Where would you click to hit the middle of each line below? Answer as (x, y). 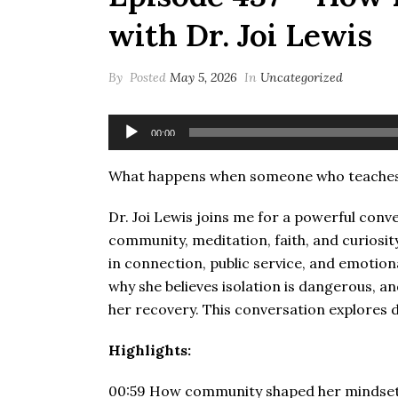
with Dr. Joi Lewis (240, 35)
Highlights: (150, 350)
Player (126, 144)
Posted (148, 77)
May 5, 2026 (203, 77)
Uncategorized (302, 77)
